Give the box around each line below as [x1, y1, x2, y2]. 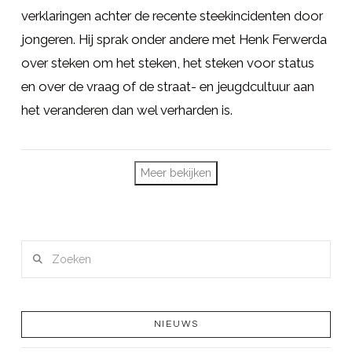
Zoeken [20, 243, 60, 256]
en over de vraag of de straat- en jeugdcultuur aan [20, 79, 314, 95]
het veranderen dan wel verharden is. [20, 102, 233, 119]
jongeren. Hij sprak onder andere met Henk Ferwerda [20, 31, 327, 48]
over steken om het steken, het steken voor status [20, 55, 314, 71]
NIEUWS [153, 319, 199, 329]
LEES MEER [143, 148, 208, 160]
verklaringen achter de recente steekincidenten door [20, 8, 323, 24]
